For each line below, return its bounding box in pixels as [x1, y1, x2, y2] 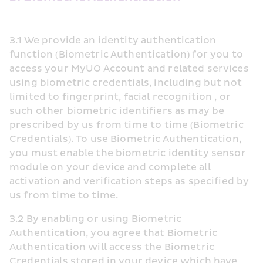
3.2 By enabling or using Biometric [9, 213, 182, 225]
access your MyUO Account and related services [9, 63, 249, 75]
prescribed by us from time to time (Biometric [9, 119, 244, 131]
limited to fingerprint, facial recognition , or [9, 91, 231, 103]
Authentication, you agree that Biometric [9, 227, 218, 239]
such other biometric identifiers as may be [9, 105, 225, 117]
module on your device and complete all [9, 161, 211, 173]
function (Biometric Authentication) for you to [9, 49, 243, 60]
